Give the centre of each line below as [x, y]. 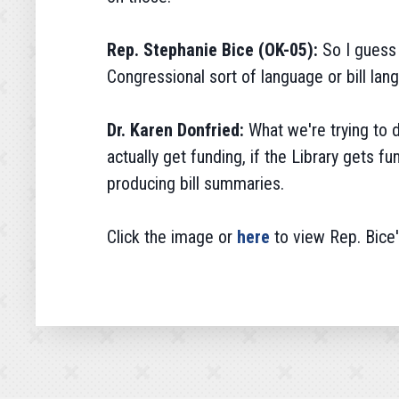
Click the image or [170, 237]
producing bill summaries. [195, 183]
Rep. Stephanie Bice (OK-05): [215, 50]
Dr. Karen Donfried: [178, 130]
